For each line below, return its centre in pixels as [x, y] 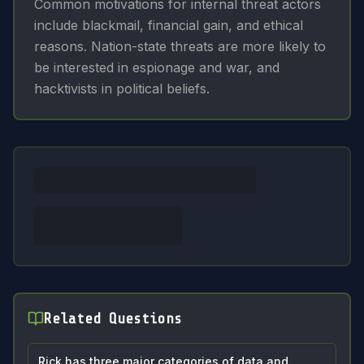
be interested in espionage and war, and [157, 67]
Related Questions [113, 318]
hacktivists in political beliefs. [122, 89]
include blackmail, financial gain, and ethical [169, 25]
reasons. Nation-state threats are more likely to [180, 46]
